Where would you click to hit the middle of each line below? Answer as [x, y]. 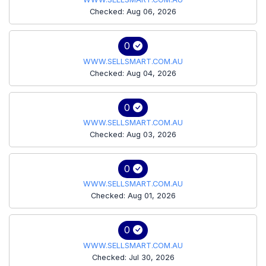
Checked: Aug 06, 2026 [133, 12]
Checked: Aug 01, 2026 [133, 196]
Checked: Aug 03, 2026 [133, 134]
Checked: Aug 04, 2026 [133, 73]
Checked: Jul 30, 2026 [133, 257]
